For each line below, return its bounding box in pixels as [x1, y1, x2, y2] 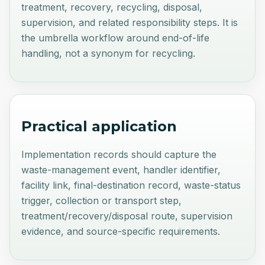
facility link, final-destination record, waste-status [21, 179, 241, 192]
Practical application [21, 118, 177, 135]
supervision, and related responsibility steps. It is [21, 17, 238, 29]
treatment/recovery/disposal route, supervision [21, 210, 233, 222]
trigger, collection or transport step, [21, 195, 182, 207]
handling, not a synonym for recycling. [21, 47, 196, 60]
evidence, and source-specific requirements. [21, 225, 221, 238]
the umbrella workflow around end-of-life [21, 32, 210, 44]
